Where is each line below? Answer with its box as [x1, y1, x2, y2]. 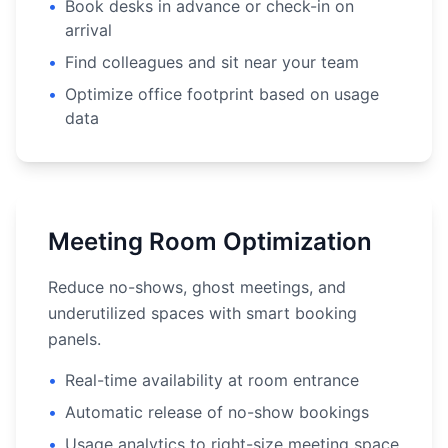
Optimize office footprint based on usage [65, 84, 379, 104]
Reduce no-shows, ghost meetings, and [48, 277, 346, 297]
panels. [48, 329, 101, 349]
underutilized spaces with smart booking [48, 303, 357, 323]
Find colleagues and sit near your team [65, 52, 359, 72]
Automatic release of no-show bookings [65, 402, 369, 422]
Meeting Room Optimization [48, 227, 372, 256]
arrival [65, 20, 112, 40]
